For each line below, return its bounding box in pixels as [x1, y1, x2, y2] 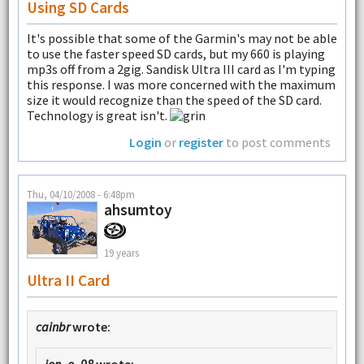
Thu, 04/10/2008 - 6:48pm [26, 187, 135, 201]
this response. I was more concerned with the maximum [26, 76, 336, 93]
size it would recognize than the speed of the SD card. [26, 91, 322, 108]
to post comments [223, 133, 331, 150]
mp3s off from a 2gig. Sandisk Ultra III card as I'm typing [26, 60, 336, 77]
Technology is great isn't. [26, 106, 170, 123]
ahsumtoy [103, 199, 172, 219]
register [179, 133, 224, 150]
